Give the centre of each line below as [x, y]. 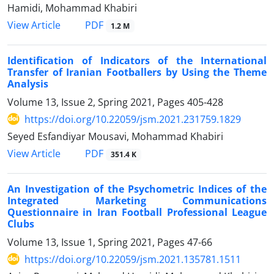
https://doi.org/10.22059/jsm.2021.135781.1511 [133, 259]
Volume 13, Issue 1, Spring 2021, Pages [97, 242]
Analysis [28, 83]
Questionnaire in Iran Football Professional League [137, 212]
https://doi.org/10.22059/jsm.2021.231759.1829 [133, 119]
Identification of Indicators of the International [137, 60]
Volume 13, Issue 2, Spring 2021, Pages [97, 102]
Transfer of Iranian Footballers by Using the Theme [137, 72]
